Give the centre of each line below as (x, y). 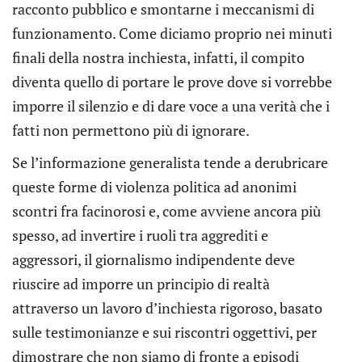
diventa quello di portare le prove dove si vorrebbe (172, 81)
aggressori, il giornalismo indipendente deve (154, 259)
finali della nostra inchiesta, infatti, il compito (158, 57)
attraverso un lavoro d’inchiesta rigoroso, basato (167, 307)
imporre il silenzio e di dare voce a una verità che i (171, 105)
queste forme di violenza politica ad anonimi (154, 186)
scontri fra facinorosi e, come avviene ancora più (166, 210)
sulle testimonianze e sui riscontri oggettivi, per (164, 332)
